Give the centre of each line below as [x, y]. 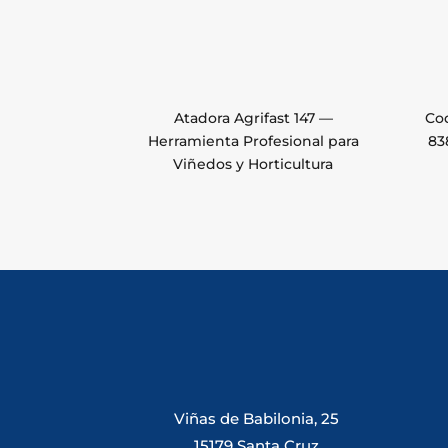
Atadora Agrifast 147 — [253, 118]
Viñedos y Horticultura [253, 164]
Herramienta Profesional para [253, 141]
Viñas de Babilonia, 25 [257, 418]
